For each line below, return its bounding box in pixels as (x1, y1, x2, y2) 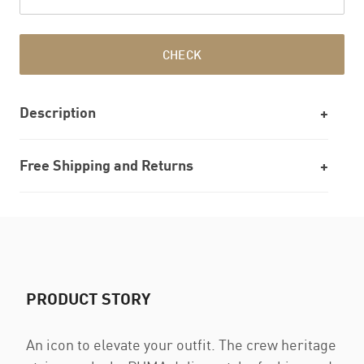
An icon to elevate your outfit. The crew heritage (26, 336, 336, 353)
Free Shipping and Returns (19, 156, 193, 174)
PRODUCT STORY (26, 288, 150, 308)
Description (19, 103, 96, 121)
